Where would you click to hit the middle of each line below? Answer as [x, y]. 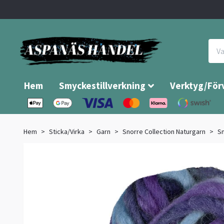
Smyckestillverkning [102, 86]
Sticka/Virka [67, 132]
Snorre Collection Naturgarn [164, 132]
